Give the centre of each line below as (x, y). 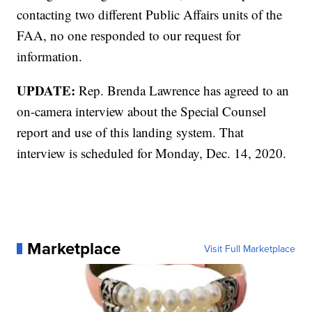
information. (50, 56)
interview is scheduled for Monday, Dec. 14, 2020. (152, 153)
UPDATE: (48, 91)
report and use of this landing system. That (131, 132)
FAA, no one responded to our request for (129, 36)
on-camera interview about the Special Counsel (142, 111)
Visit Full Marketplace (249, 249)
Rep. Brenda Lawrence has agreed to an (184, 91)
